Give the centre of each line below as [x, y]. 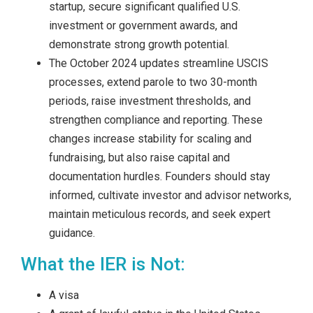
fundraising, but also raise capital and [139, 158]
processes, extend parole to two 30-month [153, 82]
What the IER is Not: [103, 264]
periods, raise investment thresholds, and [150, 101]
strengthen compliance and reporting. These [156, 120]
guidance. [72, 233]
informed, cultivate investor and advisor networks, [170, 196]
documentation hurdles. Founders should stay [160, 177]
